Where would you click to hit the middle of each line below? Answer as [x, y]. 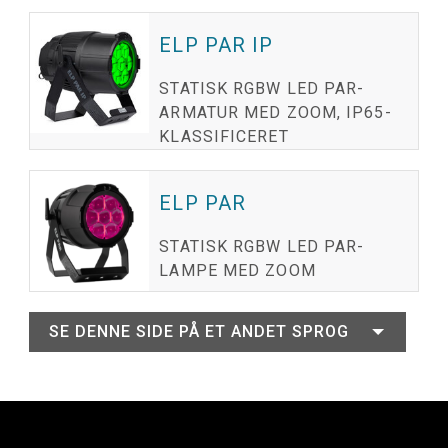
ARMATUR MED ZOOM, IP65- [275, 113]
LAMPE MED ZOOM [237, 271]
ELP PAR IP [216, 45]
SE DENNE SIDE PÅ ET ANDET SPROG [199, 331]
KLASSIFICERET [224, 137]
